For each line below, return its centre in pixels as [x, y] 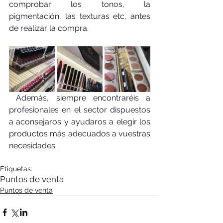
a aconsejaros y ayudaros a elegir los [80, 121]
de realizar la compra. [50, 28]
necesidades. [34, 145]
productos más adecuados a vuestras [80, 133]
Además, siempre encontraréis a [13, 98]
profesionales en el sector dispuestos [80, 110]
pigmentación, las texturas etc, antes [80, 16]
